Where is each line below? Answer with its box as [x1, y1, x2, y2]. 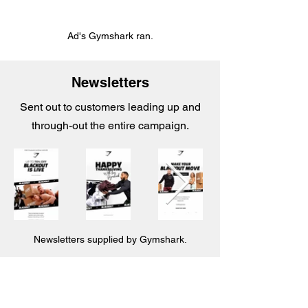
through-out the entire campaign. [31, 119, 189, 132]
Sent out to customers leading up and [19, 100, 201, 113]
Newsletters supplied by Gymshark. [33, 234, 187, 245]
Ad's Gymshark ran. [67, 30, 153, 41]
